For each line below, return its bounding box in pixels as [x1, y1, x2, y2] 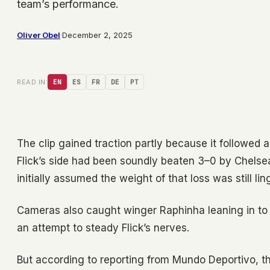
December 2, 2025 [62, 30, 133, 40]
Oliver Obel [17, 30, 60, 40]
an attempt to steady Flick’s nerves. [17, 222, 189, 234]
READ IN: [17, 78, 48, 87]
